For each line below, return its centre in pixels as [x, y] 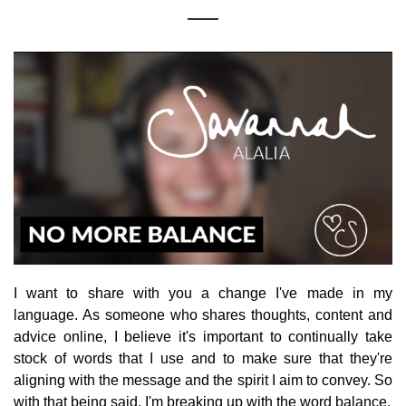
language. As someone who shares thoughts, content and [203, 314]
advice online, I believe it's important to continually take [203, 336]
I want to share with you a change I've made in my [203, 293]
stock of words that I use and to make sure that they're [203, 358]
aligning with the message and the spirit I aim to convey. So [203, 380]
